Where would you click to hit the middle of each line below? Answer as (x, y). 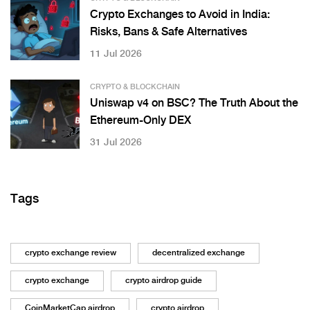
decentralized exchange (199, 253)
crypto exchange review (71, 253)
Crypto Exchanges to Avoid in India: (180, 15)
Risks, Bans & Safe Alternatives (168, 33)
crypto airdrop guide (164, 281)
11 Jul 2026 (116, 54)
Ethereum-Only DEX (140, 121)
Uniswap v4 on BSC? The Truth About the (194, 104)
